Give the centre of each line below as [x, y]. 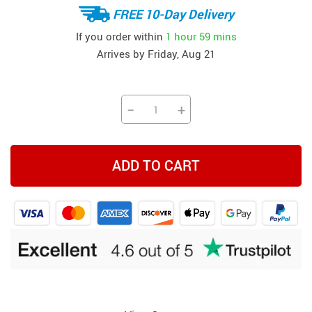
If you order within [120, 36]
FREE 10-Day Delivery [173, 14]
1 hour [181, 36]
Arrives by [122, 54]
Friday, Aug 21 [181, 54]
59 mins [218, 36]
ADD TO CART [156, 166]
